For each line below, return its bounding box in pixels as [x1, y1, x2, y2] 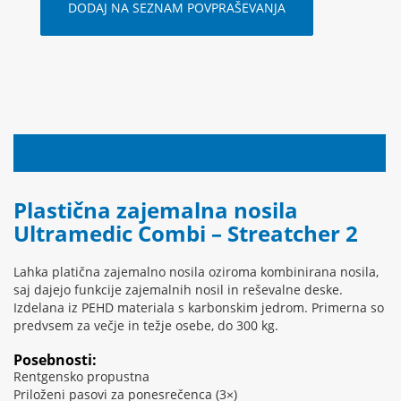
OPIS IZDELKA [157, 144, 243, 162]
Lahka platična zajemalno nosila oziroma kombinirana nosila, [13, 263, 379, 281]
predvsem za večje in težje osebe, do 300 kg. [13, 317, 278, 335]
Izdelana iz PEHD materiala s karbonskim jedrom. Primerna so [13, 299, 384, 317]
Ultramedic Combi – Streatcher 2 [13, 218, 358, 249]
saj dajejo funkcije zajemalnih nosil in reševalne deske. [13, 281, 343, 299]
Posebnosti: [13, 350, 97, 371]
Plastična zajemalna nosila [13, 195, 298, 226]
